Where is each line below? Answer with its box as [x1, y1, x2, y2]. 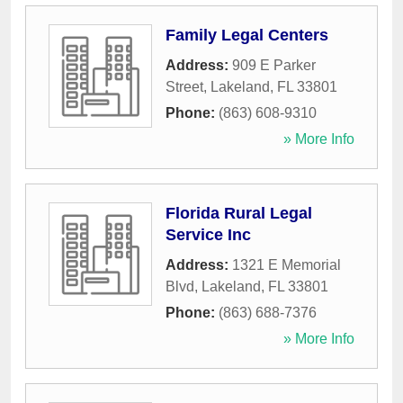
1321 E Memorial [232, 257, 341, 273]
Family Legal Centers [166, 26, 328, 45]
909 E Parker [232, 58, 316, 74]
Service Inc [166, 226, 251, 245]
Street [166, 79, 203, 95]
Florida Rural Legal [166, 204, 312, 223]
